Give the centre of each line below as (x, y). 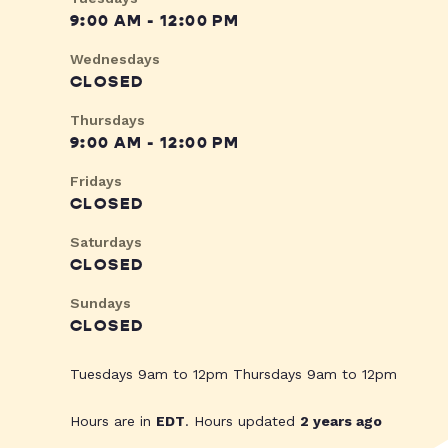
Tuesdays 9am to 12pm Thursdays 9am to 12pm (233, 374)
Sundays (100, 303)
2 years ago (341, 421)
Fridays (96, 181)
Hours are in (113, 421)
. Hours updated (242, 421)
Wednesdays (115, 59)
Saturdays (106, 242)
